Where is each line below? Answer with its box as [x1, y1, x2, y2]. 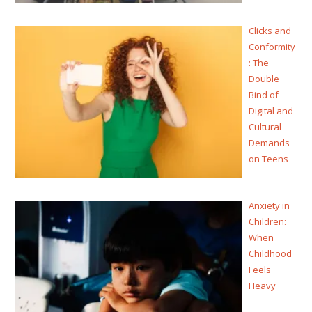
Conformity [249, 40, 296, 54]
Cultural [249, 120, 282, 134]
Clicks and [249, 24, 292, 38]
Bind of [249, 88, 279, 102]
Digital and [249, 104, 294, 118]
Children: [249, 214, 287, 228]
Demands [249, 136, 290, 150]
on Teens [249, 153, 289, 166]
